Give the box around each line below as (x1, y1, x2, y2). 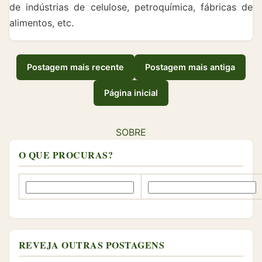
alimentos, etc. (9, 16, 74, 29)
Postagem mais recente (27, 62, 124, 73)
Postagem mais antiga (145, 62, 235, 73)
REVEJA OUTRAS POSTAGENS (19, 237, 165, 251)
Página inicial (104, 88, 158, 98)
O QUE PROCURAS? (19, 147, 113, 161)
